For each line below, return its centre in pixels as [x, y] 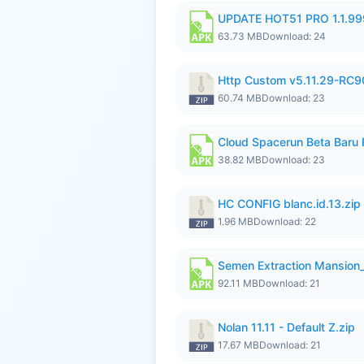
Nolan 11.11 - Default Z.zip [286, 327]
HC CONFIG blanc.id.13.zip [289, 204]
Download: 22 [285, 221]
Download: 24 [294, 36]
